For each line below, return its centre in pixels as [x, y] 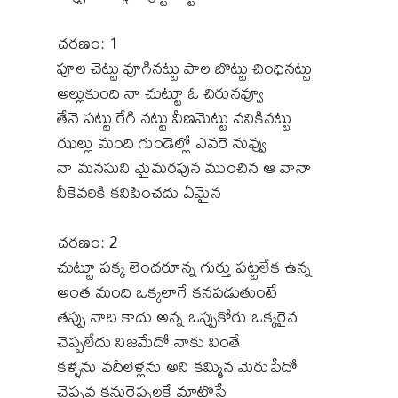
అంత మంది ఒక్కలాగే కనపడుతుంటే [167, 291]
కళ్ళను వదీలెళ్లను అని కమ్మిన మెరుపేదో [177, 366]
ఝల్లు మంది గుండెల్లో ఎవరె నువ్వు [161, 142]
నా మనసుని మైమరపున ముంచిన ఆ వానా [184, 167]
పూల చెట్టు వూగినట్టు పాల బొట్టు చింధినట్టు [184, 68]
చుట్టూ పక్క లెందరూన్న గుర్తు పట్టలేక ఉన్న [184, 267]
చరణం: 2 [88, 242]
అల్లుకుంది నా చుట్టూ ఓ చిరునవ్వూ [160, 92]
